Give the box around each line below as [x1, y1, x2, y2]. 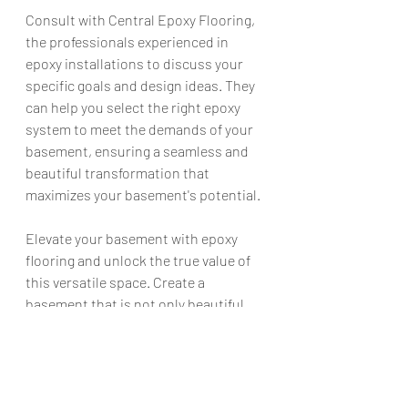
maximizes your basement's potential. [25, 186, 260, 203]
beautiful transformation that [25, 164, 212, 181]
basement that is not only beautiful [25, 295, 247, 312]
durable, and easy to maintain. [25, 339, 216, 356]
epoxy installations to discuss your [25, 55, 246, 72]
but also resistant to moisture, [25, 317, 219, 334]
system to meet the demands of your [25, 120, 256, 138]
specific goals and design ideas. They [25, 76, 258, 94]
